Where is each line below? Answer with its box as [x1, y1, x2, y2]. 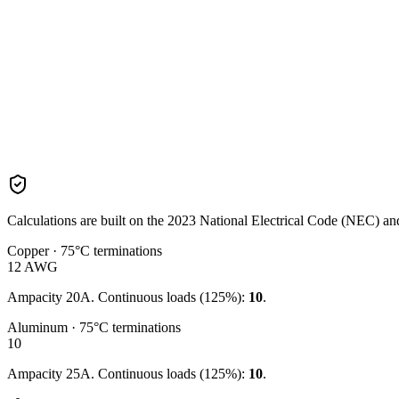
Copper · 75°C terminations [7, 242, 162, 258]
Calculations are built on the [7, 212, 167, 228]
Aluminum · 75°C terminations [7, 319, 181, 335]
